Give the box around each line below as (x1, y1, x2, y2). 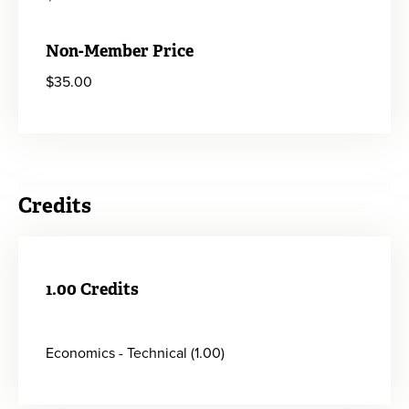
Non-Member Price (46, 39, 194, 61)
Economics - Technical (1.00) (46, 341, 225, 363)
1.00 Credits (46, 278, 140, 299)
